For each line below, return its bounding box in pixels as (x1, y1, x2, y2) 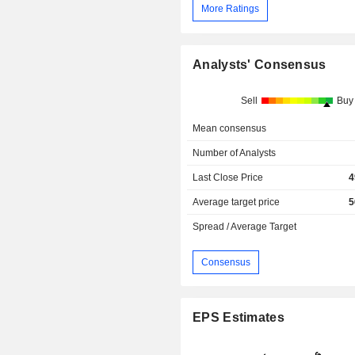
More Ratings (201, 3, 260, 15)
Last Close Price (193, 172, 264, 184)
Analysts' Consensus (193, 58, 326, 72)
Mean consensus (193, 123, 267, 135)
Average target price (193, 197, 281, 208)
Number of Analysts (193, 147, 277, 159)
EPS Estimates (193, 311, 284, 325)
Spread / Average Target (193, 221, 297, 233)
